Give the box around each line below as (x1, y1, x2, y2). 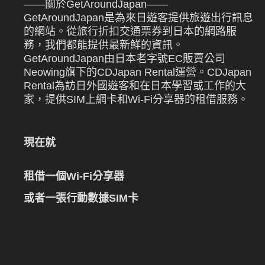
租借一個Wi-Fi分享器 (24, 170, 125, 183)
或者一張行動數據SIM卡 (24, 192, 139, 205)
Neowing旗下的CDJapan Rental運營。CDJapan (24, 66, 252, 79)
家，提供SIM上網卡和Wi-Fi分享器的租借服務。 (24, 93, 249, 106)
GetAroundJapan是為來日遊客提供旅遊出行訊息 (24, 12, 254, 24)
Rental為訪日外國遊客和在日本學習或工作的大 (24, 80, 247, 92)
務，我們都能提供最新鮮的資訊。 (24, 39, 184, 51)
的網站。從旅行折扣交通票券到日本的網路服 (24, 25, 237, 38)
